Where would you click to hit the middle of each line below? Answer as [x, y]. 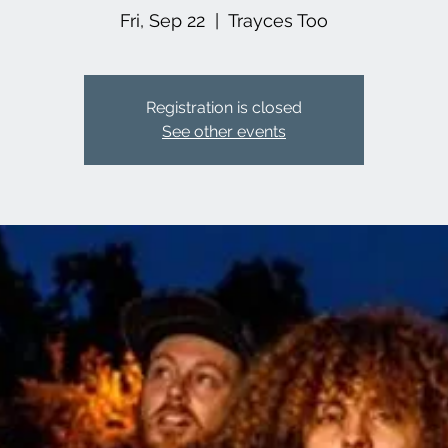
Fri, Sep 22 [162, 20]
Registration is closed [224, 107]
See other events [224, 131]
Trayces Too [278, 20]
